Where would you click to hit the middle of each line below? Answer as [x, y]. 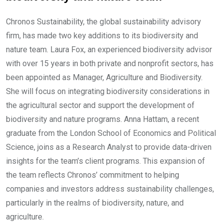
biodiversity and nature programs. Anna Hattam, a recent [103, 119]
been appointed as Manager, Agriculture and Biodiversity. [104, 77]
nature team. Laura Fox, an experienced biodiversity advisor [109, 49]
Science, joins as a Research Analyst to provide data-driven [109, 147]
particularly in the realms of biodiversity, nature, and [95, 203]
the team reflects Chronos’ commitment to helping [93, 175]
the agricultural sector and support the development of [100, 105]
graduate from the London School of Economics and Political [111, 133]
